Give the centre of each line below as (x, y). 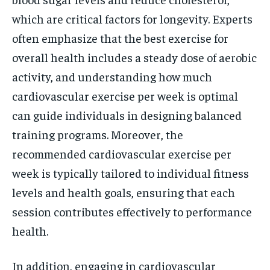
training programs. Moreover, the (98, 134)
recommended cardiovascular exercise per (122, 153)
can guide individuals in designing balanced (127, 115)
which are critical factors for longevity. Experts (132, 18)
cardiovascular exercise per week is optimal (125, 96)
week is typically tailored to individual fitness (130, 173)
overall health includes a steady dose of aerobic (134, 57)
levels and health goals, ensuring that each (124, 192)
